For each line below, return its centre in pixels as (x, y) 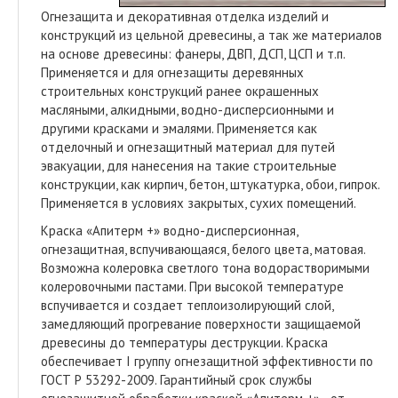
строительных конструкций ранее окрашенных (180, 91)
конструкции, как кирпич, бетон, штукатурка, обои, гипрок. (210, 184)
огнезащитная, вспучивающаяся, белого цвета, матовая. (205, 249)
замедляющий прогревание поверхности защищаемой (201, 323)
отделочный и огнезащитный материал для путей (188, 147)
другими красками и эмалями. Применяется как (179, 128)
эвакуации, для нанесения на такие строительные (189, 165)
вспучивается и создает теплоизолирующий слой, (187, 305)
